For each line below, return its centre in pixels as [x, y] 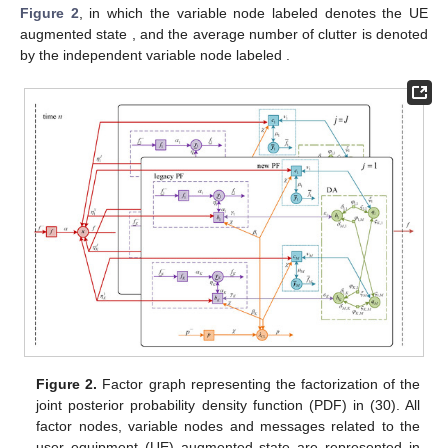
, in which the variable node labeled [201, 13]
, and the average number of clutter [246, 34]
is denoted [395, 34]
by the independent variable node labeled [153, 55]
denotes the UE [376, 13]
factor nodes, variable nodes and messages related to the [228, 426]
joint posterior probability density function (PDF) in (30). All [228, 405]
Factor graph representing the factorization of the [258, 384]
